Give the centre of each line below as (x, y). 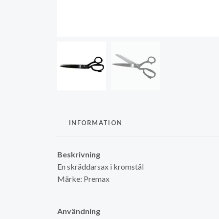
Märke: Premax (83, 178)
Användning (79, 211)
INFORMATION (96, 122)
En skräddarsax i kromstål (100, 166)
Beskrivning (79, 154)
